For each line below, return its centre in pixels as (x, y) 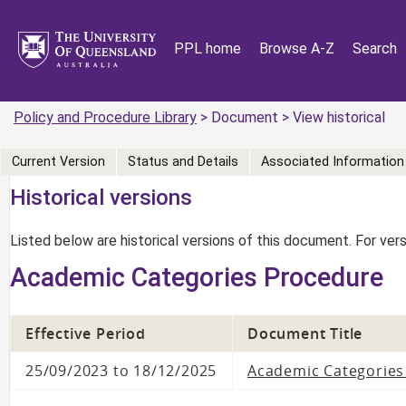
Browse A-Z (297, 48)
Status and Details (183, 162)
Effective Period (86, 333)
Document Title (305, 333)
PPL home (208, 48)
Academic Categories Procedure (197, 277)
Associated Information (333, 162)
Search (375, 48)
